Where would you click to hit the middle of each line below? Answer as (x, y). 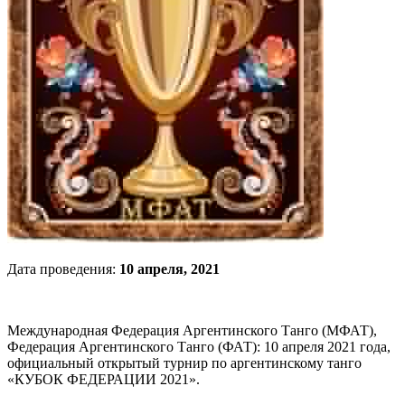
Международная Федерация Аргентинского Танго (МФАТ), (192, 331)
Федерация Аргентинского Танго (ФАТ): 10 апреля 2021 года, (199, 347)
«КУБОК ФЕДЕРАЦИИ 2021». (104, 380)
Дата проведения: (63, 269)
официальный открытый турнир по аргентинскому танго (184, 363)
